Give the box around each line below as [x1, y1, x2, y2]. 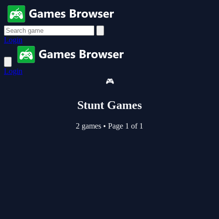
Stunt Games [77, 98, 142, 111]
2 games [76, 121, 103, 130]
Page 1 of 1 [106, 121, 143, 130]
